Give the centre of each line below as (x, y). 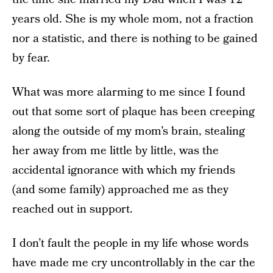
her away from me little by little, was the (115, 151)
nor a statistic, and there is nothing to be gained (135, 39)
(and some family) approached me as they (120, 190)
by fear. (31, 58)
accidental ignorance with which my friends (124, 170)
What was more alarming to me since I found (129, 92)
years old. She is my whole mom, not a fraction (133, 19)
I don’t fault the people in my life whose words (130, 243)
